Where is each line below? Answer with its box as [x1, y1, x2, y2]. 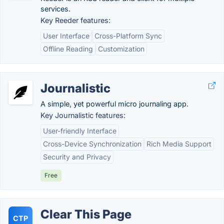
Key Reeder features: [40, 16, 110, 24]
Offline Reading [43, 44, 93, 53]
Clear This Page [40, 207, 131, 221]
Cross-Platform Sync [94, 31, 162, 40]
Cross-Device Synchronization [43, 139, 141, 148]
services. [40, 4, 70, 13]
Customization [98, 44, 144, 53]
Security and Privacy [43, 152, 111, 161]
